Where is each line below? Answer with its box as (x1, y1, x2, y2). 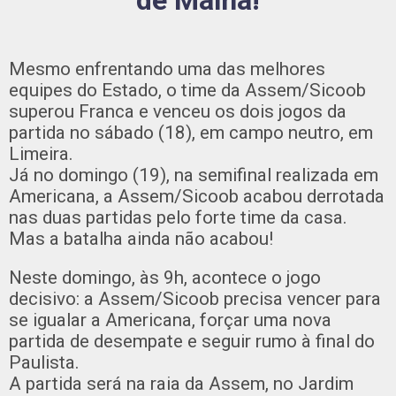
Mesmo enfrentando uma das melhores (9, 58, 325, 80)
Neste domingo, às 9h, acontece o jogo (9, 267, 321, 289)
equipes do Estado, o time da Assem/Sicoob (9, 80, 366, 102)
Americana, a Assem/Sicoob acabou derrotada (9, 186, 385, 208)
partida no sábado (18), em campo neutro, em (9, 122, 373, 144)
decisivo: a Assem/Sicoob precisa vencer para (9, 288, 381, 310)
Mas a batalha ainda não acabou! (9, 228, 273, 250)
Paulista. (9, 352, 80, 374)
